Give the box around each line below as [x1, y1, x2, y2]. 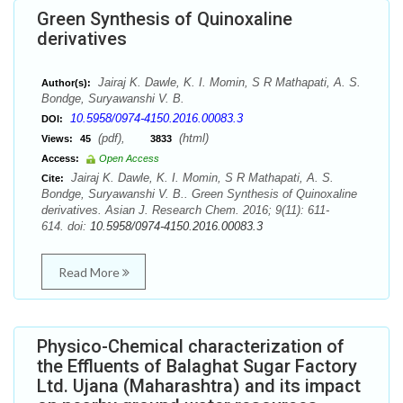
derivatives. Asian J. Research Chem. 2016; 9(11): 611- [41, 203, 329, 217]
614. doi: [41, 219, 90, 233]
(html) [175, 131, 209, 145]
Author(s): [41, 77, 91, 88]
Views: [41, 133, 73, 144]
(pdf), [94, 131, 150, 145]
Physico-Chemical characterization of [37, 336, 345, 357]
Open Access [99, 153, 159, 164]
